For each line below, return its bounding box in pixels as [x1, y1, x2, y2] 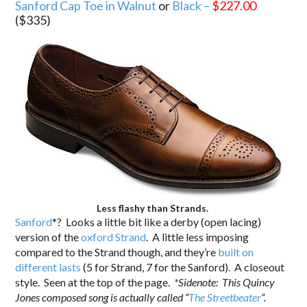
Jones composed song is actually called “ [15, 290, 189, 304]
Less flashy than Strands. [96, 201, 208, 214]
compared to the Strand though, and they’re [15, 245, 219, 258]
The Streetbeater [188, 290, 262, 304]
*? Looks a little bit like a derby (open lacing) [52, 214, 262, 228]
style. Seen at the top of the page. [15, 275, 173, 288]
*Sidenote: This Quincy [172, 275, 275, 288]
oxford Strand [81, 230, 147, 243]
